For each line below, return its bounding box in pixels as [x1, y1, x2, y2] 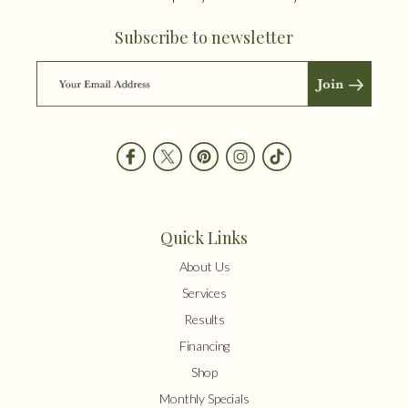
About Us [178, 259, 230, 275]
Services [182, 285, 227, 301]
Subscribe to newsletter [115, 26, 293, 49]
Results [184, 311, 225, 328]
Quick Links [159, 227, 249, 250]
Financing [178, 338, 230, 354]
